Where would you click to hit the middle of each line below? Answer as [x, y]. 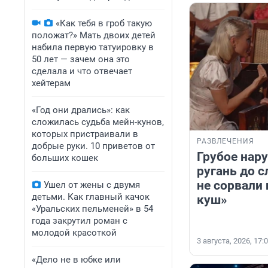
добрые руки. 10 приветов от [93, 146]
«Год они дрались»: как [81, 110]
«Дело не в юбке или [76, 260]
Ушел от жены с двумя [92, 185]
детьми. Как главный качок [91, 197]
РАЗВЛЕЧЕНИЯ [226, 141]
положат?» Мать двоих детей [94, 35]
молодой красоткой [74, 233]
